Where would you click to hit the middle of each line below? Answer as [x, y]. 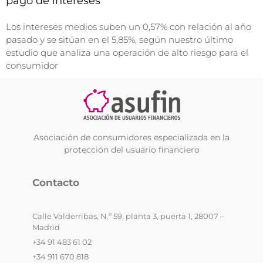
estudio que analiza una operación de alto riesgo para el [127, 52]
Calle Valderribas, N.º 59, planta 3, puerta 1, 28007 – [128, 216]
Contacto [55, 183]
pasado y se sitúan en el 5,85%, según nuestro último [119, 39]
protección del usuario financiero [131, 149]
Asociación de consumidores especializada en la [131, 137]
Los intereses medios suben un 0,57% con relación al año [129, 26]
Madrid [46, 227]
